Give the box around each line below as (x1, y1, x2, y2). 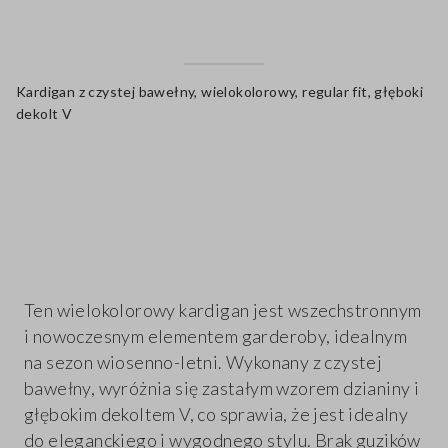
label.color (193, 159, 255, 175)
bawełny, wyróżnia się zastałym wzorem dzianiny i (24, 377, 420, 400)
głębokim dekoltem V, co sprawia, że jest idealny (24, 403, 409, 426)
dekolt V (16, 105, 73, 123)
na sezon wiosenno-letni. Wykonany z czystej (24, 351, 383, 374)
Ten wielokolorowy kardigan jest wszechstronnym (24, 299, 422, 322)
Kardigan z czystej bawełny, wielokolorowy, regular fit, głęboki (16, 83, 424, 101)
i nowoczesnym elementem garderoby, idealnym (24, 325, 408, 348)
